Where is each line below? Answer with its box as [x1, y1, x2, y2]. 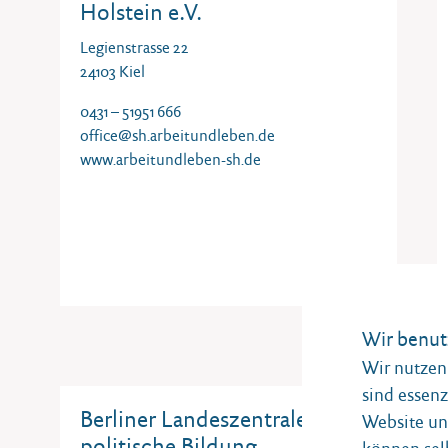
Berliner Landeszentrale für [80, 405, 340, 433]
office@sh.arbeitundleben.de [80, 126, 275, 145]
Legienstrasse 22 [80, 38, 188, 57]
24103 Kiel [80, 62, 145, 81]
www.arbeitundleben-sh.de [80, 150, 261, 169]
